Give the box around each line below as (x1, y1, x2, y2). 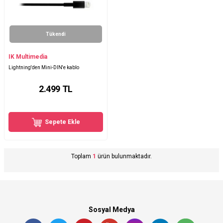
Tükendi (46, 31, 66, 37)
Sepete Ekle (45, 118, 80, 126)
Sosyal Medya (88, 206, 135, 214)
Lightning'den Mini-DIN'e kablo (8, 65, 79, 71)
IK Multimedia (8, 53, 47, 61)
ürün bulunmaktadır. (96, 153, 152, 160)
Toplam (71, 153, 93, 160)
